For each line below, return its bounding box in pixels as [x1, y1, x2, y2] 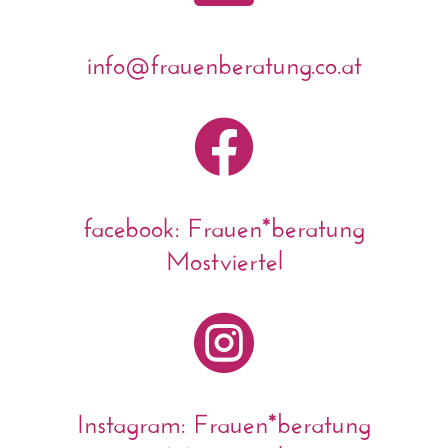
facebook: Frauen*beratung [83, 202, 365, 244]
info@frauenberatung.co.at [86, 39, 362, 81]
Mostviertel [165, 235, 283, 277]
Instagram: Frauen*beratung [77, 398, 371, 440]
